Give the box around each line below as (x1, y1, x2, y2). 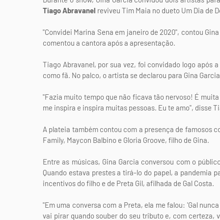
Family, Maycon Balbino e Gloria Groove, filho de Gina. (43, 136, 209, 144)
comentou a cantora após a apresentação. (43, 38, 175, 47)
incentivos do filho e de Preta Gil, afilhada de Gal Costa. (43, 179, 214, 188)
